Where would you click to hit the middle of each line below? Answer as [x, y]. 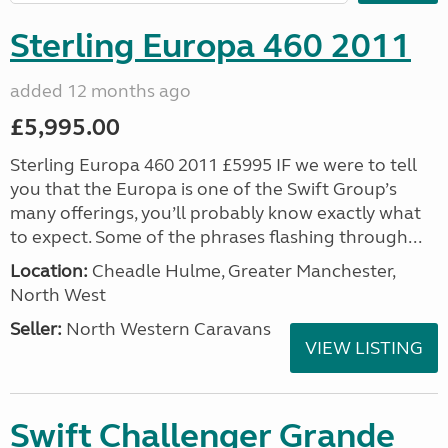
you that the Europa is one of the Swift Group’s [203, 189]
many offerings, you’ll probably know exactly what [215, 213]
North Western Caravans [166, 329]
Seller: [36, 329]
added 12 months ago [100, 91]
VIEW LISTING [364, 348]
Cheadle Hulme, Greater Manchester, [241, 271]
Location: [49, 271]
